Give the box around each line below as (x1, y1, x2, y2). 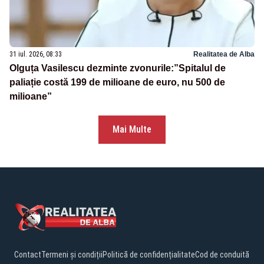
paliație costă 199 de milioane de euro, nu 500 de (9, 77, 225, 87)
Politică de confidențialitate (103, 249, 195, 259)
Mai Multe (113, 123, 151, 135)
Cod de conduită (195, 249, 249, 259)
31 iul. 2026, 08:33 (9, 49, 62, 58)
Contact (14, 249, 41, 259)
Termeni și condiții (41, 249, 103, 259)
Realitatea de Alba (193, 49, 255, 58)
